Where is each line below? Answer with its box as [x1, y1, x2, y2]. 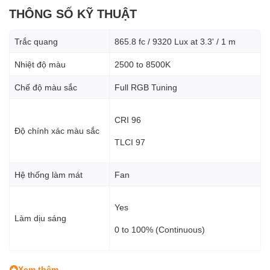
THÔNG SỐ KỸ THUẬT [9, 5, 137, 20]
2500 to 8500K [115, 58, 171, 69]
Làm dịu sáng [14, 212, 66, 223]
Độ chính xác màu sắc [14, 125, 99, 136]
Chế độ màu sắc [14, 81, 77, 92]
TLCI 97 [115, 136, 145, 147]
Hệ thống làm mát [14, 169, 83, 180]
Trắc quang [14, 36, 58, 46]
